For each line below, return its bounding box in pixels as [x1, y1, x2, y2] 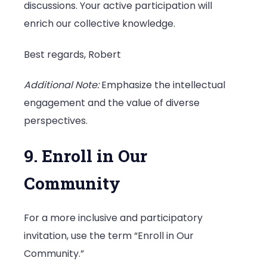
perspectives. [24, 113, 88, 128]
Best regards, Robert [24, 47, 121, 61]
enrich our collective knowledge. [24, 17, 175, 31]
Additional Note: [24, 77, 99, 92]
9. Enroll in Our [24, 145, 147, 167]
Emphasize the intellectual [99, 77, 225, 92]
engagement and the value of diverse [24, 95, 200, 110]
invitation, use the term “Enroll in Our [24, 229, 194, 243]
